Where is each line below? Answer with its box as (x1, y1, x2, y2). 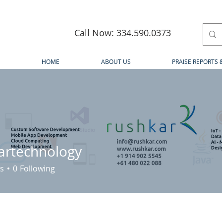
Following (20, 163, 55, 174)
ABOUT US (101, 57, 131, 65)
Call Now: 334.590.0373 (74, 27, 171, 39)
